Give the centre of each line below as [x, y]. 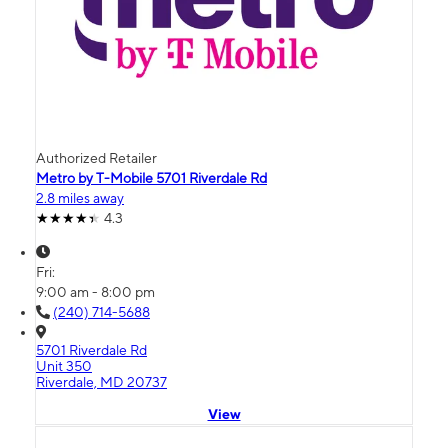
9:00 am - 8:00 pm [95, 292]
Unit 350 [64, 366]
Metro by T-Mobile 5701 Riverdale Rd [151, 178]
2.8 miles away [80, 198]
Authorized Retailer [96, 158]
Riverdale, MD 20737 [101, 382]
